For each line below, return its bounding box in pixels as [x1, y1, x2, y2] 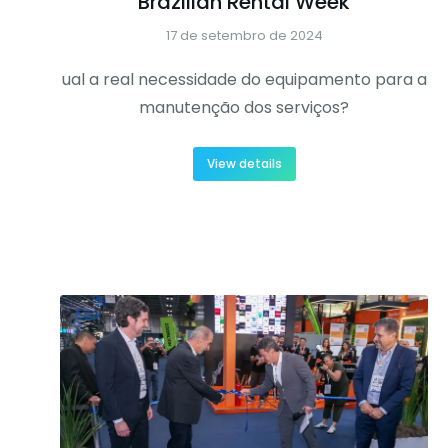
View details [206, 154, 282, 172]
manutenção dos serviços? [139, 95, 349, 119]
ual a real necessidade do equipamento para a [61, 67, 427, 91]
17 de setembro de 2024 [165, 25, 323, 45]
